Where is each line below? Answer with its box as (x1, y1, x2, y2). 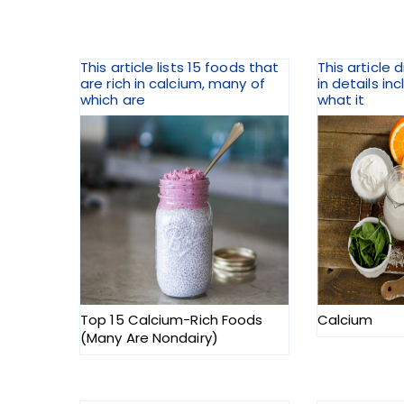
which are (80, 90, 145, 110)
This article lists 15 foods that (80, 58, 280, 78)
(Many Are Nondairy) (80, 328, 218, 348)
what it (317, 90, 365, 110)
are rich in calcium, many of (80, 74, 265, 94)
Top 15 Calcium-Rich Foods (80, 310, 263, 330)
